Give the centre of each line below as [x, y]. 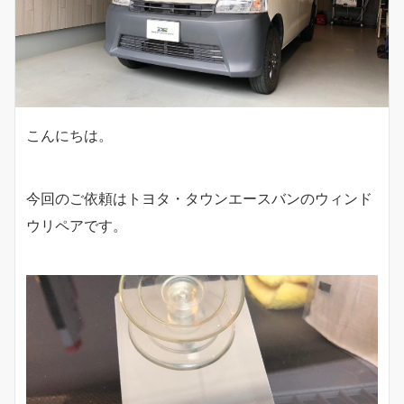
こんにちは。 [69, 136]
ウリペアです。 [77, 226]
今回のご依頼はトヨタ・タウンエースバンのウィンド [199, 199]
